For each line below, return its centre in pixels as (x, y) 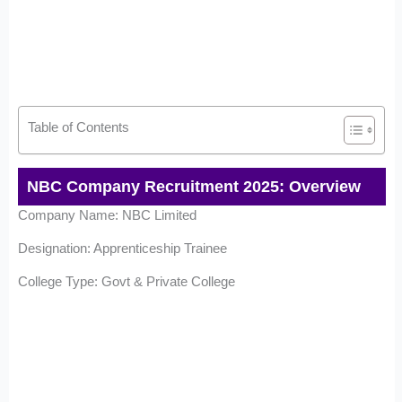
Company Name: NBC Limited (109, 215)
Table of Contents (79, 127)
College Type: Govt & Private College (127, 282)
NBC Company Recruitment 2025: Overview (194, 187)
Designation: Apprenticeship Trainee (123, 249)
